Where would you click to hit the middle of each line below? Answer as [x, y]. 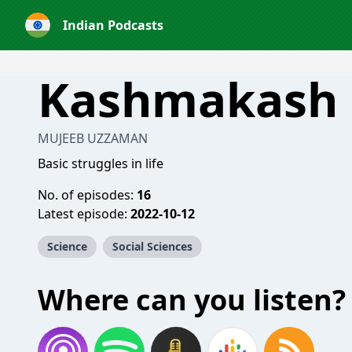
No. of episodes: [87, 195]
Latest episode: [84, 214]
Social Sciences [152, 246]
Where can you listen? [192, 300]
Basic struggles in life [101, 163]
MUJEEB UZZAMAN [93, 138]
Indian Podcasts [113, 25]
